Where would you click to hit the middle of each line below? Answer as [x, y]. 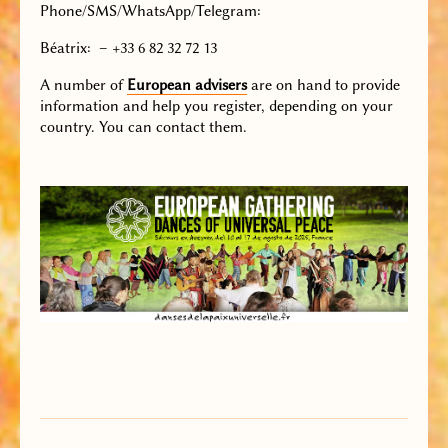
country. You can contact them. [143, 127]
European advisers [187, 85]
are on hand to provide [323, 85]
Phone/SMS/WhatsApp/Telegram [148, 11]
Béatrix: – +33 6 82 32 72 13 [128, 48]
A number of [83, 85]
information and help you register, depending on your [216, 106]
